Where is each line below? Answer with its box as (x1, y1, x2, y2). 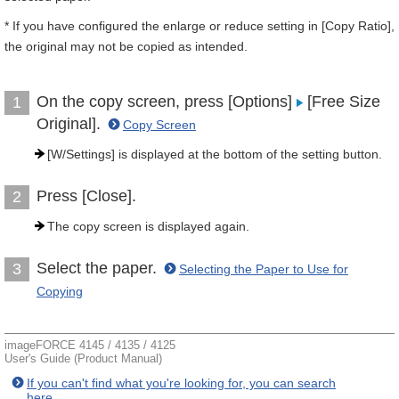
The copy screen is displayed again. (47, 219, 249, 233)
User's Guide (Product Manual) (4, 352, 162, 365)
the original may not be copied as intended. (4, 39, 248, 53)
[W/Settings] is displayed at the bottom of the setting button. (47, 147, 382, 161)
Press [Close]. (37, 187, 136, 205)
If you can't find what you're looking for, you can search (27, 376, 336, 390)
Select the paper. (37, 259, 161, 277)
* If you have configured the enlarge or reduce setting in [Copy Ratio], (4, 19, 395, 33)
